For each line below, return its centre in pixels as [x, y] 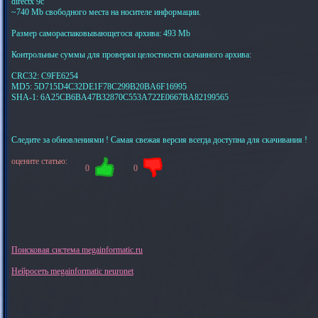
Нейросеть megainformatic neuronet [72, 271]
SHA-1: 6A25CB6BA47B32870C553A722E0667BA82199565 [120, 97]
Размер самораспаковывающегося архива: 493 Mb [101, 33]
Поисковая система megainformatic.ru [77, 250]
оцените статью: [39, 161]
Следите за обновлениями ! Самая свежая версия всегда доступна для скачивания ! [159, 140]
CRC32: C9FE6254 [45, 76]
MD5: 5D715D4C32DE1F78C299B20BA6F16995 [99, 87]
